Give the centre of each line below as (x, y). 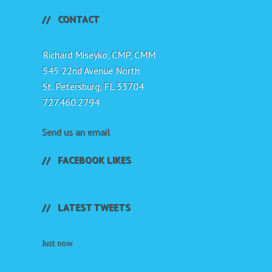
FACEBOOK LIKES (95, 160)
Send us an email (76, 132)
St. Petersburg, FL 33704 (93, 86)
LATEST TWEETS (95, 207)
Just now (58, 244)
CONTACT (79, 19)
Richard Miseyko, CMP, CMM (99, 54)
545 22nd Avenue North (91, 70)
